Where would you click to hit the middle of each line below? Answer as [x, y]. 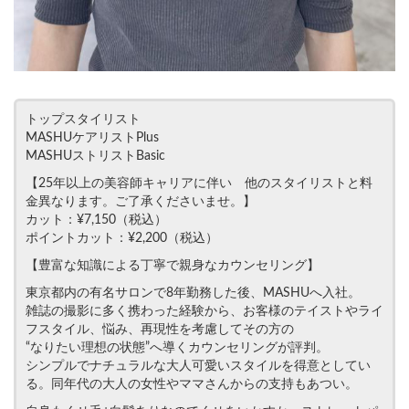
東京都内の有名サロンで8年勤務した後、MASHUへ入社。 [193, 294]
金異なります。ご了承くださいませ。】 [141, 202]
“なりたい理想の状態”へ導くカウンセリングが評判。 [177, 348]
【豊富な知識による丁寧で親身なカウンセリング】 [173, 266]
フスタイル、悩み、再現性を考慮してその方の [160, 330]
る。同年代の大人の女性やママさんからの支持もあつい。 [192, 385]
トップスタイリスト [83, 120]
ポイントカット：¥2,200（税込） [122, 239]
